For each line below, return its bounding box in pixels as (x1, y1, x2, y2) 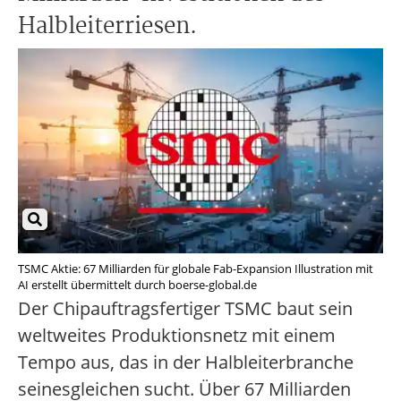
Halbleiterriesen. (18, 9, 197, 45)
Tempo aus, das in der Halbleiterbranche (18, 350, 354, 375)
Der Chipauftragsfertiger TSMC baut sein (18, 296, 353, 321)
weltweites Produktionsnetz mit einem (18, 323, 336, 348)
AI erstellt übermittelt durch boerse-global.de (18, 277, 257, 294)
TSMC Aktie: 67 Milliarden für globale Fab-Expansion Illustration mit (18, 260, 373, 277)
